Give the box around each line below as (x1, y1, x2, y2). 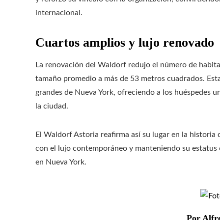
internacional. (35, 9, 82, 17)
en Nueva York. (35, 158, 86, 166)
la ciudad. (35, 102, 68, 110)
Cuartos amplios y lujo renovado (35, 35, 214, 50)
